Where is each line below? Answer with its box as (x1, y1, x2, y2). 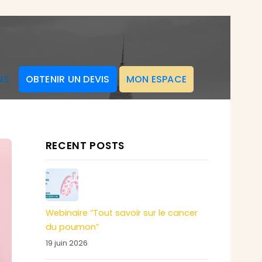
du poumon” (45, 221, 99, 233)
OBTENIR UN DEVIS (25, 73, 110, 86)
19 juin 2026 (45, 237, 88, 249)
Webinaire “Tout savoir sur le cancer (45, 207, 198, 219)
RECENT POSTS (45, 138, 125, 153)
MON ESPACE (126, 73, 187, 86)
